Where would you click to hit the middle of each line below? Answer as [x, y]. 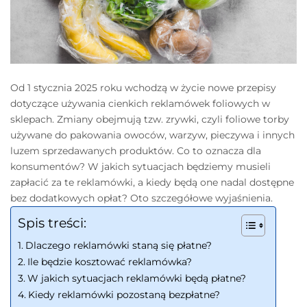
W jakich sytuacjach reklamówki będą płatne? [136, 279]
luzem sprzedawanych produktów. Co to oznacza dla [136, 151]
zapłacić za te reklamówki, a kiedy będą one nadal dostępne [152, 183]
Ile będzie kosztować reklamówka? [109, 262]
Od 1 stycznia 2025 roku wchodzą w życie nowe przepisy [143, 88]
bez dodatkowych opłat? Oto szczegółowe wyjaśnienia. [142, 198]
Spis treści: [52, 223]
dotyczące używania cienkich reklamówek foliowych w [140, 104]
